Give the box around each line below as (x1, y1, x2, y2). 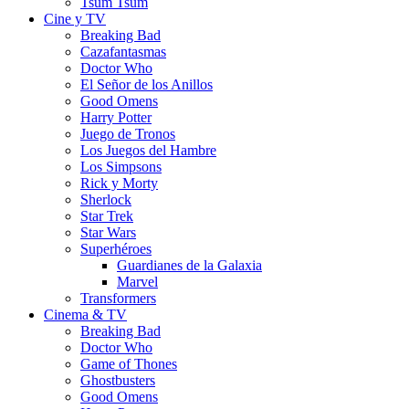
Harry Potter (80, 109, 152, 125)
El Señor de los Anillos (80, 76, 213, 92)
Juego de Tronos (80, 125, 175, 142)
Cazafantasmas (80, 43, 166, 59)
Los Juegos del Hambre (80, 142, 216, 158)
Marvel (117, 273, 158, 289)
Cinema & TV (44, 306, 127, 322)
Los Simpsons (80, 158, 162, 174)
